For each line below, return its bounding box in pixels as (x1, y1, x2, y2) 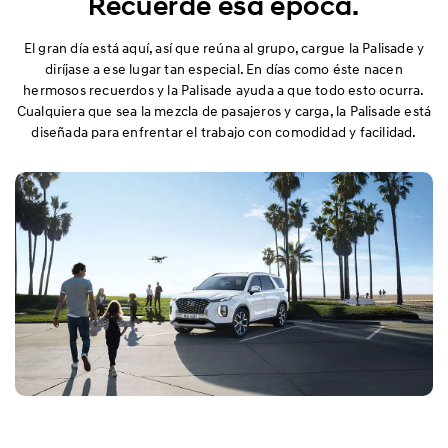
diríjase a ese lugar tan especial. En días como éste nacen (45, 60, 403, 78)
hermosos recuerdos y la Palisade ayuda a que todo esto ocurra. (23, 81, 425, 99)
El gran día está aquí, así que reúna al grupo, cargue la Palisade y (23, 39, 425, 57)
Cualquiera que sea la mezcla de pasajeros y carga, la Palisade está (16, 102, 432, 120)
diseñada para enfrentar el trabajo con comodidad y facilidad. (31, 123, 417, 141)
